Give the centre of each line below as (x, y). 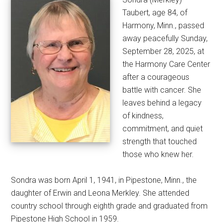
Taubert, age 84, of (155, 13)
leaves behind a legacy (162, 103)
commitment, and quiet (163, 129)
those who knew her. (158, 155)
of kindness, (143, 116)
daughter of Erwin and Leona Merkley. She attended (100, 193)
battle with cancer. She (162, 90)
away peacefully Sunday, (165, 39)
